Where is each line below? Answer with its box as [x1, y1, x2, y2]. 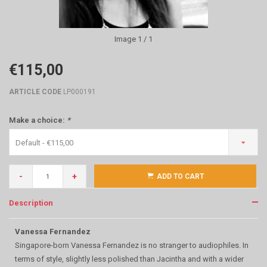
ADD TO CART [156, 172, 204, 181]
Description [9, 198, 53, 207]
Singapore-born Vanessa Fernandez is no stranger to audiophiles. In [15, 241, 249, 250]
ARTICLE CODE [9, 88, 61, 96]
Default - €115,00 [15, 138, 73, 147]
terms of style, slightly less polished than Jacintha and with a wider [15, 254, 244, 263]
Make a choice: [9, 116, 67, 125]
